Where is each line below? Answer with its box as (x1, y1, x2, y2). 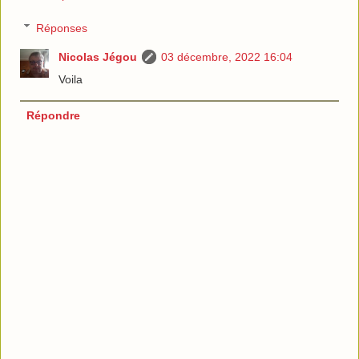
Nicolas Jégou (58, 50, 138, 63)
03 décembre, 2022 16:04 (161, 50, 293, 63)
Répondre (26, 108, 80, 122)
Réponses (36, 21, 88, 34)
